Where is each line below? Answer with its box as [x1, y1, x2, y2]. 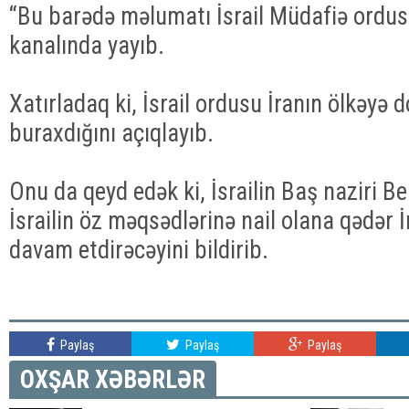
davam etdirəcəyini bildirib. [9, 236, 268, 265]
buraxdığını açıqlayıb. [9, 119, 214, 148]
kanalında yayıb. [9, 31, 164, 60]
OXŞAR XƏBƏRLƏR [20, 365, 205, 394]
